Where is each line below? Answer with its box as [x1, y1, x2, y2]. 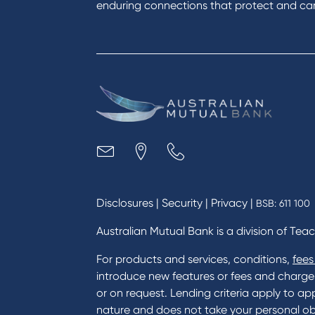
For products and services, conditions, [96, 252, 292, 266]
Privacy [211, 196, 247, 210]
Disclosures [96, 196, 153, 210]
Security [162, 196, 202, 210]
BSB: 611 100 [256, 198, 310, 209]
